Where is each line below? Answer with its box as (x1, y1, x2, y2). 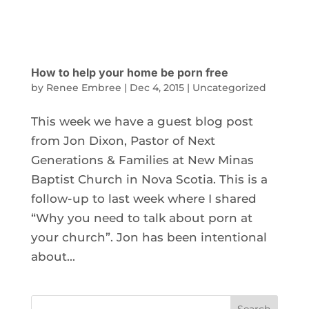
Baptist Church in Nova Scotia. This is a (30, 172, 268, 186)
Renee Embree (46, 81, 121, 94)
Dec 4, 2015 (129, 81, 184, 94)
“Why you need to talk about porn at (30, 210, 252, 225)
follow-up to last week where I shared (30, 191, 257, 206)
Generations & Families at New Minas (30, 152, 254, 167)
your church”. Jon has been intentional (30, 230, 267, 244)
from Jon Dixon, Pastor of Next (30, 133, 215, 148)
